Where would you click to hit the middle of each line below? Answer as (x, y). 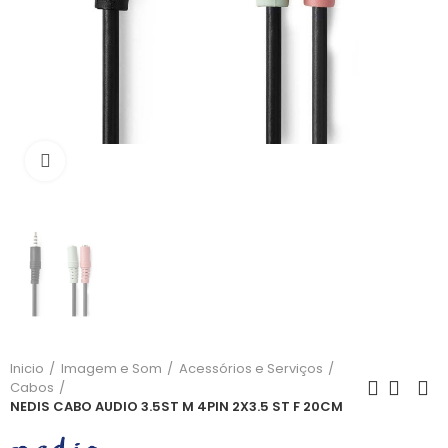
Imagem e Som (111, 369)
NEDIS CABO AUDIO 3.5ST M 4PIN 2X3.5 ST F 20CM (176, 407)
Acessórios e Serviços (251, 369)
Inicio (27, 369)
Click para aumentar (139, 161)
